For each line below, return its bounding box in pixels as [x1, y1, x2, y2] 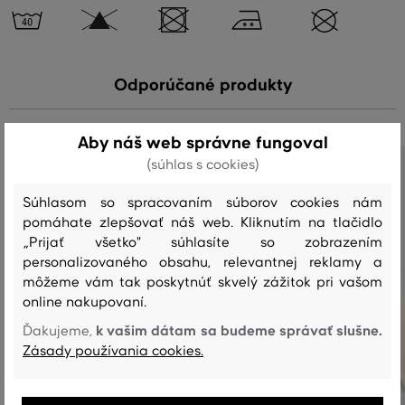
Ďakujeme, [23, 323, 97, 339]
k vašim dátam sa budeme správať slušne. [96, 322, 383, 339]
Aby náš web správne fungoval [77, 133, 328, 153]
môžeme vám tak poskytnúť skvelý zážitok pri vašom [23, 274, 382, 290]
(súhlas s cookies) [146, 156, 259, 173]
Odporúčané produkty [113, 75, 292, 95]
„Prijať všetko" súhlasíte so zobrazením [23, 234, 382, 250]
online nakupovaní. [23, 294, 146, 310]
